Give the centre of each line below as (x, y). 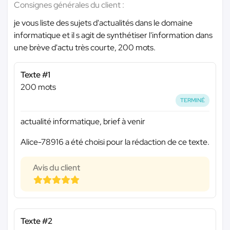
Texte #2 (36, 221)
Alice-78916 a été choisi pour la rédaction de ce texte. (115, 142)
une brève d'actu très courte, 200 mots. (85, 47)
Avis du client (56, 167)
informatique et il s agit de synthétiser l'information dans (113, 35)
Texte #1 (35, 75)
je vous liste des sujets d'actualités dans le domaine (103, 23)
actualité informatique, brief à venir (83, 121)
